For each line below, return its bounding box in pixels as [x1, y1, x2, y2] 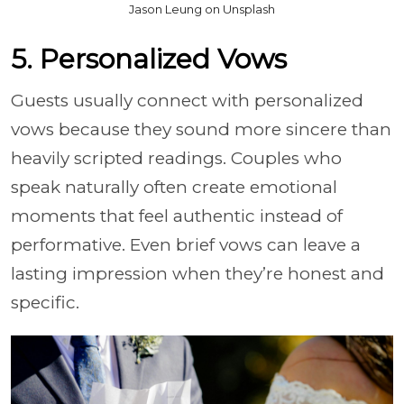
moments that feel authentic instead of [11, 205, 343, 226]
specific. [11, 291, 79, 313]
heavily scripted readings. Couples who [11, 147, 342, 169]
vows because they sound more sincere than [11, 118, 391, 140]
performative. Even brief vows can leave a [11, 234, 361, 255]
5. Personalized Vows [11, 41, 287, 76]
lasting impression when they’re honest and [11, 262, 384, 284]
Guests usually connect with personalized [11, 89, 363, 111]
